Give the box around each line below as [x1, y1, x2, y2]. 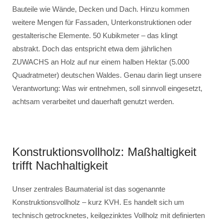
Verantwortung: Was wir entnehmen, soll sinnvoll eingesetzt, [12, 84, 202, 92]
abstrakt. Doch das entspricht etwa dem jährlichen [12, 44, 172, 53]
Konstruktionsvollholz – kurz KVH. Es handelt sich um [12, 198, 184, 206]
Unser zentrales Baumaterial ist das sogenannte [12, 185, 165, 193]
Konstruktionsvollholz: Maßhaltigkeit [12, 145, 197, 158]
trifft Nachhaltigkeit [12, 159, 108, 172]
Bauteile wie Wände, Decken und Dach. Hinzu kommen [12, 5, 189, 13]
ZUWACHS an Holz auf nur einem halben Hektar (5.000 [12, 58, 189, 66]
